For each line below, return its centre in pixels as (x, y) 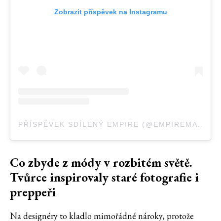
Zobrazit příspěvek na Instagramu (110, 12)
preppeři (33, 192)
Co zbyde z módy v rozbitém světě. (101, 163)
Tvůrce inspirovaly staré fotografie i (104, 177)
